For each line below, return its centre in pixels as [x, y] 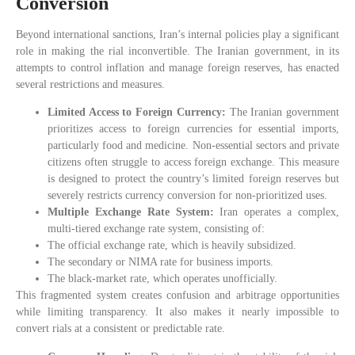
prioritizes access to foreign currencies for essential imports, [193, 129]
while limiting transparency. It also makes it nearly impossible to [177, 312]
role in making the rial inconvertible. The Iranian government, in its [177, 52]
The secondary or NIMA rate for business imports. [160, 262]
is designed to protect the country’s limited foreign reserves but [193, 179]
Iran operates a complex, [280, 212]
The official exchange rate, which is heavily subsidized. [172, 246]
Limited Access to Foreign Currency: [139, 113]
